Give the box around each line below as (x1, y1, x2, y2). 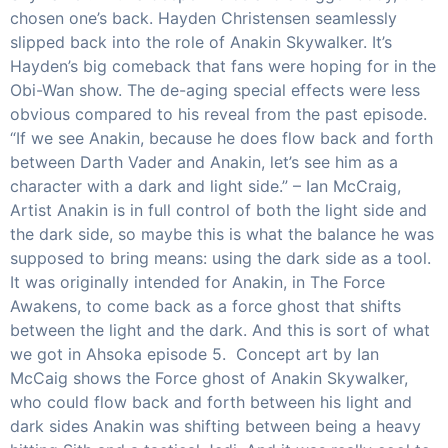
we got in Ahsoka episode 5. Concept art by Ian (10, 344, 379, 364)
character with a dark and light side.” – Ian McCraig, (10, 176, 401, 196)
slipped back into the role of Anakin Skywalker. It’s (10, 32, 392, 52)
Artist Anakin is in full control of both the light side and (10, 200, 427, 220)
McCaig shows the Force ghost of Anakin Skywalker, (10, 368, 408, 388)
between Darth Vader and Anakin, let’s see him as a (10, 152, 398, 172)
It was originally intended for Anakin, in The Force (10, 272, 385, 292)
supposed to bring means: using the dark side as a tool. (10, 248, 431, 268)
